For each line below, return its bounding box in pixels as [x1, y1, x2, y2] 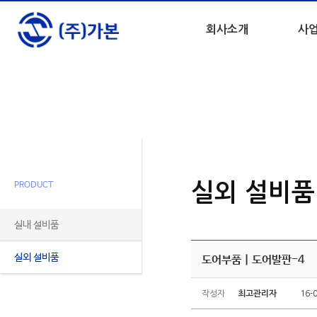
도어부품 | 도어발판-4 [202, 253, 304, 267]
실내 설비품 [14, 219, 59, 231]
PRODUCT [14, 180, 53, 190]
